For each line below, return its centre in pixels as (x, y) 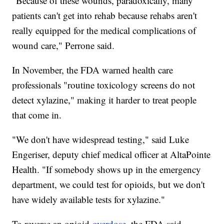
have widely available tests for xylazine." (89, 199)
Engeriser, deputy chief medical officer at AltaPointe (111, 154)
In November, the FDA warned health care (93, 69)
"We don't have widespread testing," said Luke (101, 139)
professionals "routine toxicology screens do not (104, 84)
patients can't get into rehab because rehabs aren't (105, 15)
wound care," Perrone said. (65, 45)
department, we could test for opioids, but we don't (109, 184)
